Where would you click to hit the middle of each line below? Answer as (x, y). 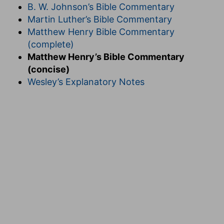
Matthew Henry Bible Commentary (101, 31)
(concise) (48, 69)
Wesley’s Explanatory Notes (86, 81)
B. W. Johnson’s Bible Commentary (101, 6)
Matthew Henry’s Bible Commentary (106, 56)
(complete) (51, 44)
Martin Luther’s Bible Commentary (100, 19)
